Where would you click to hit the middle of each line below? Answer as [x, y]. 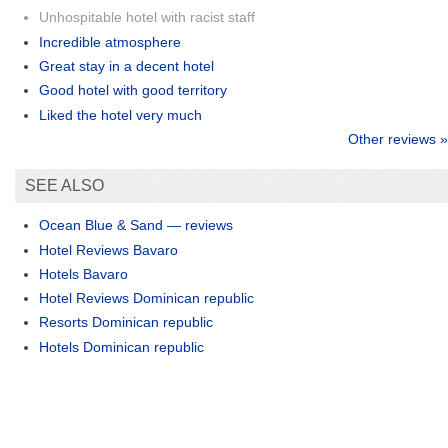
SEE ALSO [64, 185]
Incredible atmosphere [110, 41]
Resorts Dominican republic [126, 322]
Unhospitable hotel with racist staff [147, 17]
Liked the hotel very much [120, 114]
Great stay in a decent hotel [126, 65]
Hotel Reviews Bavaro [108, 249]
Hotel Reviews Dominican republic [146, 298]
